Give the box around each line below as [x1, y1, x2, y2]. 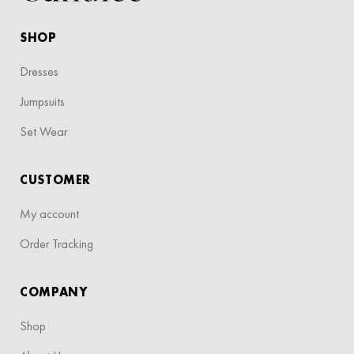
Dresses [20, 63, 58, 81]
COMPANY [20, 284, 88, 301]
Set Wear [20, 123, 67, 141]
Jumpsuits [20, 93, 65, 111]
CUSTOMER [20, 171, 92, 189]
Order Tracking [20, 235, 93, 253]
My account [20, 205, 79, 223]
